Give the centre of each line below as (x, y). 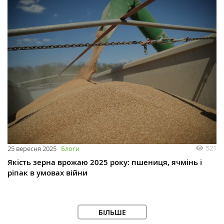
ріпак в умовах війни (47, 172)
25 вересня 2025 (32, 148)
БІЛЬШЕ (112, 212)
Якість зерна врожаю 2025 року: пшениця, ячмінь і (105, 162)
